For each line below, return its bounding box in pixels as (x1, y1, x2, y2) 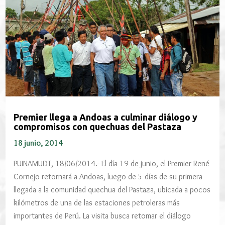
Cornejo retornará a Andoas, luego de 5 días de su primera (14, 172, 203, 181)
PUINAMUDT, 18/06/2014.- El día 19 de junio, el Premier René (14, 159, 210, 168)
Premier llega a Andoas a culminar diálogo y (14, 112, 198, 122)
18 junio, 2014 (14, 138, 63, 148)
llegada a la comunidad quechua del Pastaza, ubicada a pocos (14, 185, 211, 194)
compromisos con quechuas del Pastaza (14, 122, 182, 132)
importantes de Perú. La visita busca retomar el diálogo (14, 211, 191, 220)
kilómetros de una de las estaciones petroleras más (14, 198, 180, 207)
